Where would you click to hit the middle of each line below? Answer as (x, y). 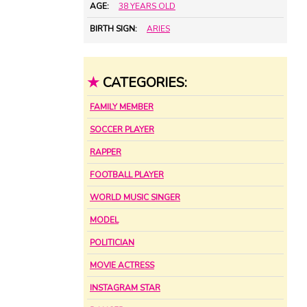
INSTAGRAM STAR (125, 288)
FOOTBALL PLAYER (127, 175)
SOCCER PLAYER (122, 130)
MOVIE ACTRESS (122, 266)
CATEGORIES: (145, 82)
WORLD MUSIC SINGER (135, 198)
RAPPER (106, 152)
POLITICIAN (112, 243)
